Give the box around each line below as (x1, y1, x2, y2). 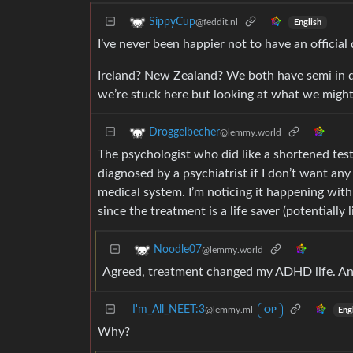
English (293, 18, 321, 27)
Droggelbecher (149, 127, 220, 139)
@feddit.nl (195, 17, 238, 28)
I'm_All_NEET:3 (132, 304, 205, 315)
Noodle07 (154, 244, 202, 256)
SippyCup (149, 17, 195, 28)
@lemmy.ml (205, 305, 253, 314)
